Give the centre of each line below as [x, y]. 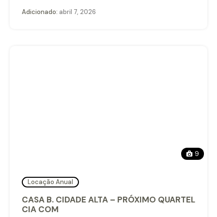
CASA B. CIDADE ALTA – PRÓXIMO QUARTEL [108, 199]
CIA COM [40, 209]
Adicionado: [40, 12]
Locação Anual [50, 182]
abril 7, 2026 [77, 12]
